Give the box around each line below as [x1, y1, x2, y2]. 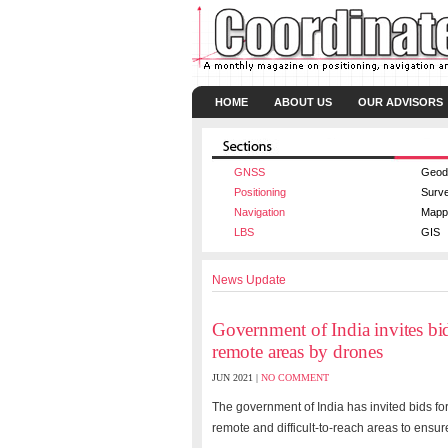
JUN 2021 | [212, 372, 261, 383]
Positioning [234, 186, 286, 198]
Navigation [234, 206, 285, 218]
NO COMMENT [261, 372, 329, 383]
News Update [212, 273, 286, 287]
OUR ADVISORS [358, 96, 443, 108]
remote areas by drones [212, 341, 383, 362]
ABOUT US [274, 96, 332, 108]
